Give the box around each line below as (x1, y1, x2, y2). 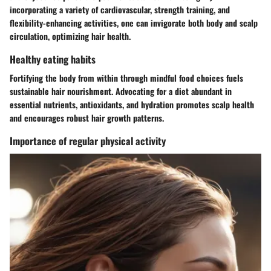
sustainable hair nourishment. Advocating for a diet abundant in (10, 85, 232, 98)
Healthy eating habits (10, 51, 96, 67)
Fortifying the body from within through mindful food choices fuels (10, 71, 243, 85)
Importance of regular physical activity (10, 133, 166, 149)
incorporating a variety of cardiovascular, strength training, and (10, 3, 230, 16)
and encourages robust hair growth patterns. (10, 111, 164, 125)
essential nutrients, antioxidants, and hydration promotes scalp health (10, 98, 254, 111)
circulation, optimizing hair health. (10, 30, 131, 43)
